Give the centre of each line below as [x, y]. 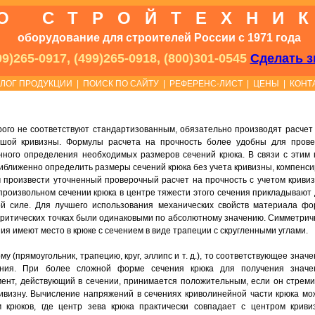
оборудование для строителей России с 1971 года [159, 38]
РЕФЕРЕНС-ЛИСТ [206, 84]
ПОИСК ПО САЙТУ [121, 84]
